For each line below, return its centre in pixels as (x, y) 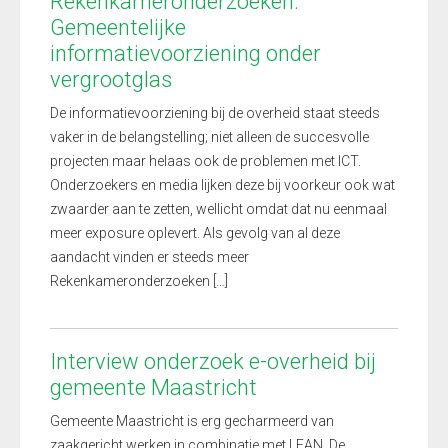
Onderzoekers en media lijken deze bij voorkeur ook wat (222, 185)
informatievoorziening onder (185, 53)
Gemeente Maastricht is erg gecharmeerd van (192, 421)
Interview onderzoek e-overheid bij (213, 361)
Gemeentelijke (118, 27)
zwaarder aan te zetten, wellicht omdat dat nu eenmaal (218, 209)
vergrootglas (111, 79)
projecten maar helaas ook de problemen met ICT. (205, 161)
